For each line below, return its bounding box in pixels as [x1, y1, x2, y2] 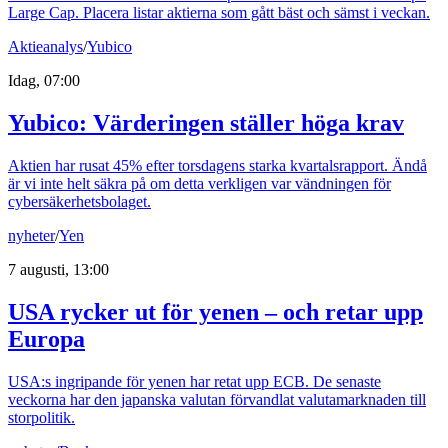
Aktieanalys [8, 37, 83, 55]
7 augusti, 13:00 [8, 260, 109, 278]
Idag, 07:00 [8, 71, 80, 89]
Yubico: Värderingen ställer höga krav [8, 109, 404, 136]
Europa [8, 325, 85, 352]
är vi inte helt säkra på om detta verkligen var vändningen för [8, 174, 391, 192]
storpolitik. [8, 408, 75, 426]
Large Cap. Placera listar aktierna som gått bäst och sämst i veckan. [8, 3, 430, 21]
